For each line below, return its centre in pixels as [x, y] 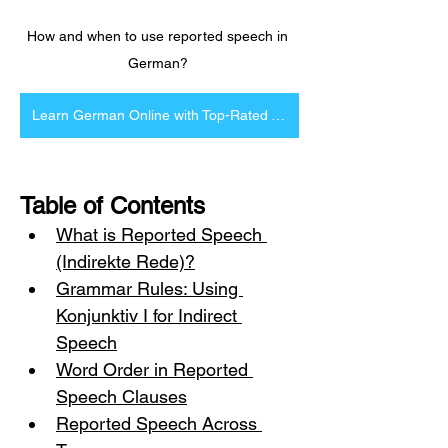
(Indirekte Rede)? [125, 261]
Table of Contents [112, 205]
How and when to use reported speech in [159, 36]
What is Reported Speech [161, 234]
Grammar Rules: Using [149, 288]
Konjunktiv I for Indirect [149, 315]
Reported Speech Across [159, 423]
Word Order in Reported [154, 369]
